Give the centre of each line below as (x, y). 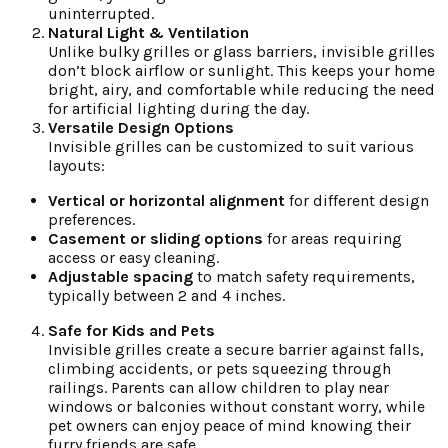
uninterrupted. (101, 14)
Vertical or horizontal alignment (166, 201)
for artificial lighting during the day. (178, 109)
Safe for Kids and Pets (131, 331)
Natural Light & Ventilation (148, 33)
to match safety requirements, (304, 277)
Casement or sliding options (155, 239)
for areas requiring (332, 239)
